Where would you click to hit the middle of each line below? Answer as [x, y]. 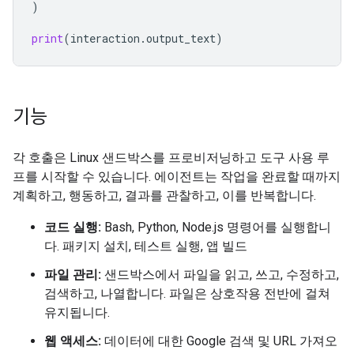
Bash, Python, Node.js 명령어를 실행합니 [216, 227]
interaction [105, 38]
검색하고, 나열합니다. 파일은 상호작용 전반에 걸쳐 [187, 294]
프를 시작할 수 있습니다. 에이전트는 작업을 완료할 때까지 [177, 177]
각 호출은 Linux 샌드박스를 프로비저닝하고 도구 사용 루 [171, 158]
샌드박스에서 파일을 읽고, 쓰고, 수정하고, [220, 275]
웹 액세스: [73, 341]
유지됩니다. [77, 313]
